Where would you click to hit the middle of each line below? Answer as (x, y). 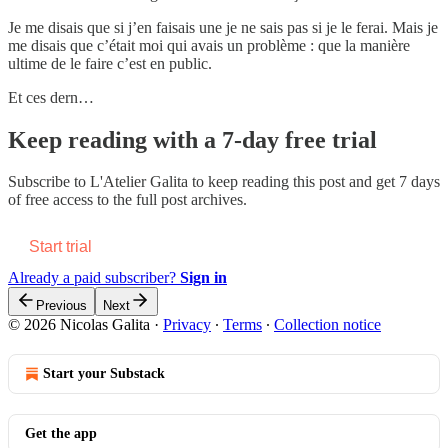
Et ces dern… (51, 97)
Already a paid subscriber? (94, 278)
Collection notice (327, 325)
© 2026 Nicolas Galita (79, 325)
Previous (61, 306)
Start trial (60, 247)
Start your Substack (104, 374)
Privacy (187, 325)
